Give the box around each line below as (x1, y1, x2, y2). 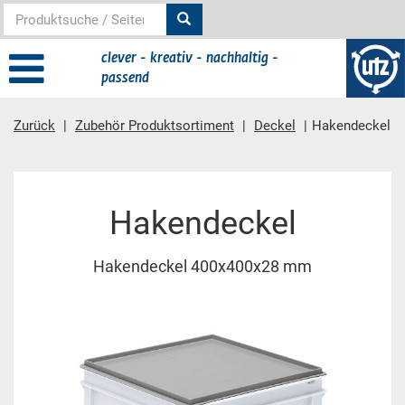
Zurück (14, 118, 55, 134)
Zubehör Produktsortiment (75, 118, 234, 134)
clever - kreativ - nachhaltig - (101, 51, 278, 65)
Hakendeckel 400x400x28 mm (93, 257, 312, 277)
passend (101, 71, 149, 85)
